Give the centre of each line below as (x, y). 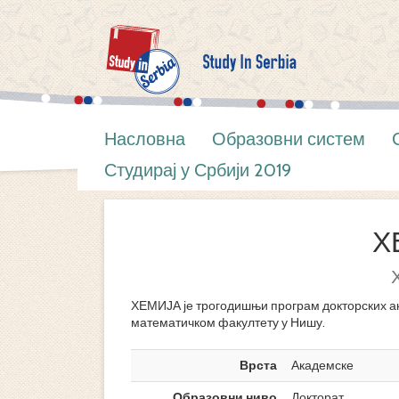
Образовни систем (289, 139)
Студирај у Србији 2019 (198, 170)
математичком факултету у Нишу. (228, 322)
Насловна (145, 139)
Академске (322, 365)
